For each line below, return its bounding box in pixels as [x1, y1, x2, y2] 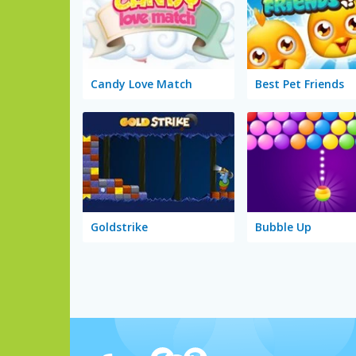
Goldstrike [91, 219, 148, 235]
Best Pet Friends [254, 75, 344, 91]
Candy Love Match [91, 75, 192, 91]
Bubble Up [254, 219, 311, 235]
